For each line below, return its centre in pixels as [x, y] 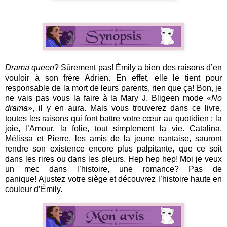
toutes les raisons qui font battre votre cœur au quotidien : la [113, 118]
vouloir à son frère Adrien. [61, 78]
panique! [22, 179]
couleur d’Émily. [34, 189]
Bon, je [209, 88]
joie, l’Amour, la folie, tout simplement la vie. [97, 128]
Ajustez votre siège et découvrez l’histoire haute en [130, 179]
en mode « [191, 98]
